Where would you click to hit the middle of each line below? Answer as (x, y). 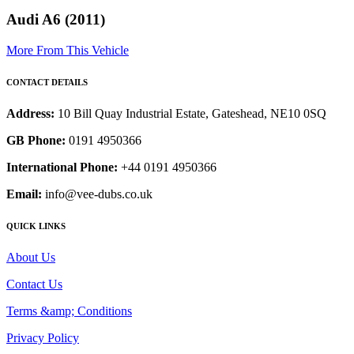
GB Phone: (36, 141)
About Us (31, 257)
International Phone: (62, 168)
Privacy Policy (43, 337)
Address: (32, 114)
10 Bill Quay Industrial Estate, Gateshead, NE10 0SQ (192, 114)
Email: (24, 194)
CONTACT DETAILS (47, 83)
